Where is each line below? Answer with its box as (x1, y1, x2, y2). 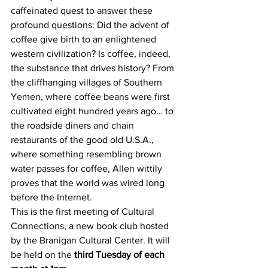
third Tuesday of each (74, 249, 167, 260)
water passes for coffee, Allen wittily (11, 163, 165, 173)
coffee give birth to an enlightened (11, 34, 159, 44)
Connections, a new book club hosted (11, 221, 171, 231)
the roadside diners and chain (11, 120, 136, 130)
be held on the (11, 249, 74, 260)
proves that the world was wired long (11, 178, 167, 188)
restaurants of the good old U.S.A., (11, 135, 156, 145)
